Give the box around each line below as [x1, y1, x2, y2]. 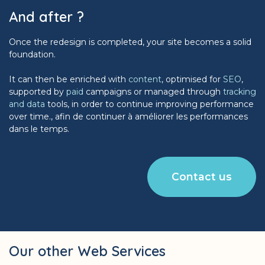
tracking [223, 86, 256, 98]
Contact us [172, 170, 232, 183]
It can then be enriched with [9, 74, 128, 85]
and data [9, 99, 45, 110]
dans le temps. [9, 124, 69, 135]
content [128, 74, 161, 85]
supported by [9, 86, 66, 98]
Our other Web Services [9, 243, 166, 260]
